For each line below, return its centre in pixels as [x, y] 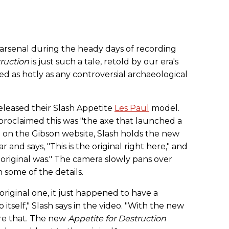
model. [164, 108]
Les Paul [132, 108]
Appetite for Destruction [117, 219]
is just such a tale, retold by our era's [104, 62]
